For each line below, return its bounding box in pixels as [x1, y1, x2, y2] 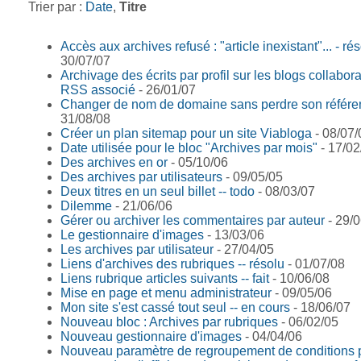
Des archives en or [60, 155, 168, 169]
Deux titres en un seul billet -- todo [60, 184, 255, 198]
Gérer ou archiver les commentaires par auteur [60, 213, 325, 227]
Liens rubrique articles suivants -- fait [60, 271, 269, 285]
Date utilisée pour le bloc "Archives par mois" [60, 140, 317, 155]
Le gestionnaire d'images [60, 227, 204, 242]
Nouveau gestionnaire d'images [60, 329, 242, 343]
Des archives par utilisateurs [60, 169, 222, 184]
